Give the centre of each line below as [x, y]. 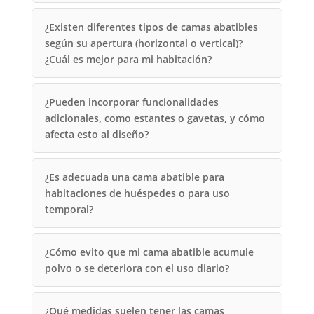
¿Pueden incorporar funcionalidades [131, 102]
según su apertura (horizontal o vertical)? [143, 43]
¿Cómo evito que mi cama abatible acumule [149, 252]
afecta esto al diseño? [96, 134]
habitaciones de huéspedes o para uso [137, 193]
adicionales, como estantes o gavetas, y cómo [155, 118]
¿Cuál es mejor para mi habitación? [128, 59]
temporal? [69, 209]
